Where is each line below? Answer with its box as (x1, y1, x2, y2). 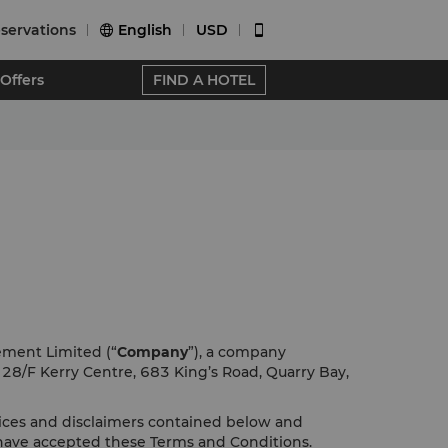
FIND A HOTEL (153, 71, 255, 89)
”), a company (188, 343, 286, 361)
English (118, 21, 172, 39)
